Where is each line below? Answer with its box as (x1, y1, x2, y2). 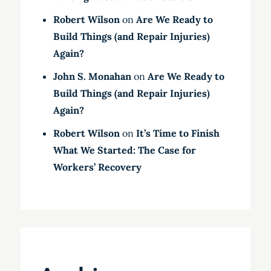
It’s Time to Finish (135, 127, 220, 140)
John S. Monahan (53, 70, 131, 83)
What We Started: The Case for (53, 144, 196, 157)
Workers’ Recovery (53, 161, 142, 174)
